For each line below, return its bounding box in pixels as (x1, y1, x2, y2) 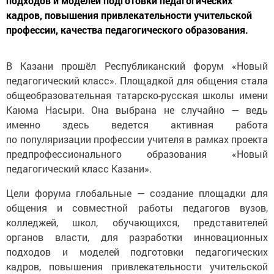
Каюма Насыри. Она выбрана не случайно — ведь (6, 103, 268, 117)
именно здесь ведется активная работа (6, 118, 268, 131)
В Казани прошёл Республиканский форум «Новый (6, 59, 268, 73)
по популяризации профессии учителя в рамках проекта (6, 133, 268, 146)
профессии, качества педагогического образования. (6, 23, 248, 37)
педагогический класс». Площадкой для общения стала (6, 74, 268, 87)
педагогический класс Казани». (6, 162, 152, 176)
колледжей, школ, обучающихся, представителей (6, 216, 268, 229)
